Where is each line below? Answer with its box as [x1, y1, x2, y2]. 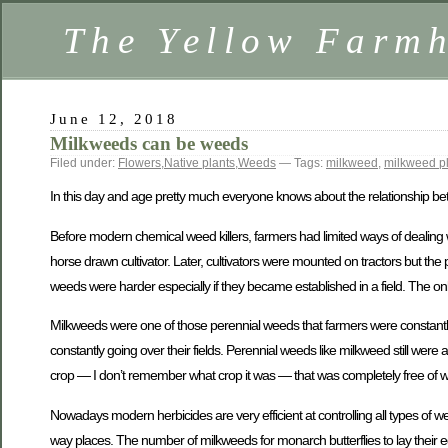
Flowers [118, 156, 161, 170]
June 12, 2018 [50, 110, 179, 127]
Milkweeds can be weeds [50, 133, 248, 154]
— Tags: [276, 156, 326, 170]
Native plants [164, 156, 235, 170]
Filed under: [50, 156, 118, 170]
